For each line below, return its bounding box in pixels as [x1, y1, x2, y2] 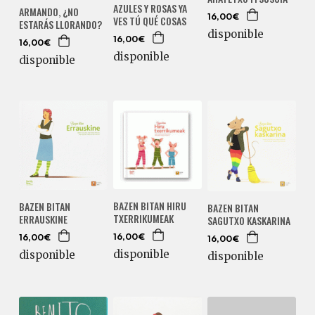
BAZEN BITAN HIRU [112, 198, 186, 214]
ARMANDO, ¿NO [18, 4, 79, 19]
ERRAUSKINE [18, 211, 67, 226]
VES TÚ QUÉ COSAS [112, 13, 186, 28]
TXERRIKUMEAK [112, 211, 174, 226]
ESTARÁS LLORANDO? [18, 16, 102, 32]
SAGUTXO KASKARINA [207, 213, 290, 228]
